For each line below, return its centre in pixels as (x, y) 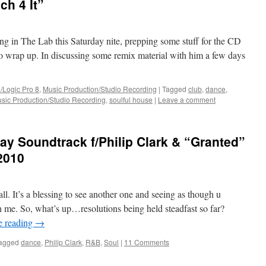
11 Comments (147, 242)
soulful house (131, 99)
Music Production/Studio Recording (100, 89)
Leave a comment (187, 99)
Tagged (174, 89)
